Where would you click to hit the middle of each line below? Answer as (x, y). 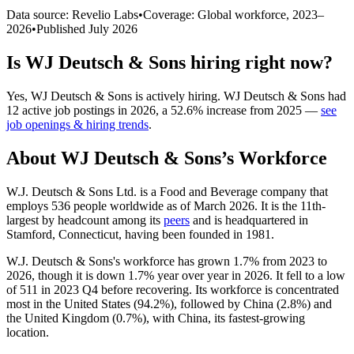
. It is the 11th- (290, 205)
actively (166, 96)
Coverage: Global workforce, (218, 14)
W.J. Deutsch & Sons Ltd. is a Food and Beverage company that (167, 191)
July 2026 (113, 28)
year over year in (199, 275)
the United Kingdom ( (61, 318)
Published (62, 28)
